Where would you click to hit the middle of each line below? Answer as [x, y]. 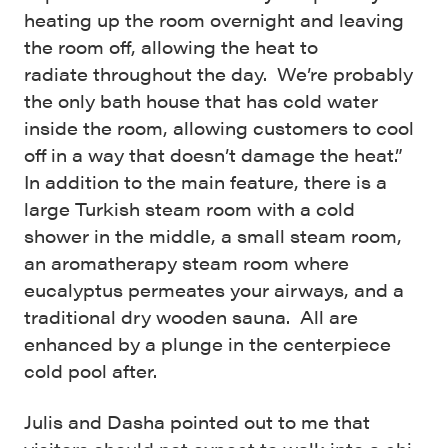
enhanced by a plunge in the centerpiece [207, 344]
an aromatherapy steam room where [186, 263]
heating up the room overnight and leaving [214, 20]
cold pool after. [90, 371]
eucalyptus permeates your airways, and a [214, 290]
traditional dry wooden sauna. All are [191, 317]
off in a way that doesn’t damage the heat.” [216, 155]
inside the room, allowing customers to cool [219, 128]
